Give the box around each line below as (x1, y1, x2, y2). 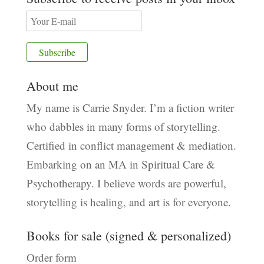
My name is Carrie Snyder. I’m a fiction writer (26, 100, 234, 115)
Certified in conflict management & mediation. (26, 138, 236, 153)
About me (26, 77, 78, 95)
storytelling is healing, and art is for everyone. (26, 194, 231, 210)
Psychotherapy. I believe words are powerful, (26, 176, 226, 191)
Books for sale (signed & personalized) (26, 227, 231, 245)
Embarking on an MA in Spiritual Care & (26, 157, 215, 172)
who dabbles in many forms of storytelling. (26, 119, 220, 134)
